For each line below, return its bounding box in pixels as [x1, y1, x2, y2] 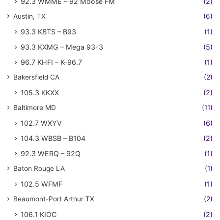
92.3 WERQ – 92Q [21, 149, 81, 158]
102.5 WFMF [21, 180, 62, 189]
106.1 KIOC [21, 210, 56, 219]
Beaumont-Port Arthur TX [13, 195, 94, 203]
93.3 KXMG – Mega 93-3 [21, 43, 103, 52]
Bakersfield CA [13, 73, 59, 82]
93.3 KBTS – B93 [21, 27, 76, 36]
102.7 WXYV [21, 119, 62, 128]
